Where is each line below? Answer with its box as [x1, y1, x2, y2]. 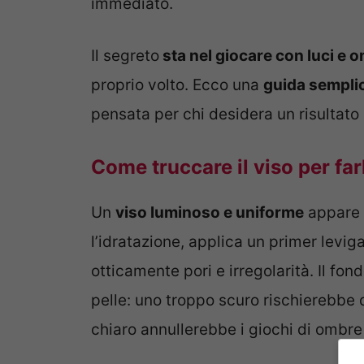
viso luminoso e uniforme [115, 202, 304, 222]
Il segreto [91, 46, 159, 66]
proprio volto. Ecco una [91, 76, 263, 95]
